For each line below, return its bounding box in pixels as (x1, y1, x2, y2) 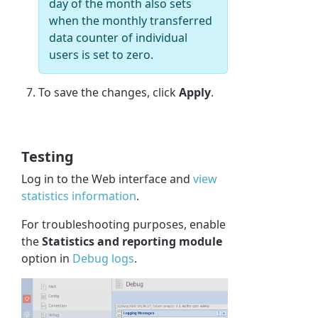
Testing (21, 147, 75, 167)
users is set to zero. (49, 47, 154, 63)
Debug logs (72, 251, 135, 267)
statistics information (21, 188, 137, 204)
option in (21, 251, 73, 267)
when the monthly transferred (49, 13, 213, 29)
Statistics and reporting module (42, 234, 223, 250)
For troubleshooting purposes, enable (21, 216, 226, 233)
